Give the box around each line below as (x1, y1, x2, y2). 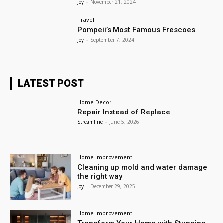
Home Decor (77, 98, 112, 106)
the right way (77, 172, 123, 181)
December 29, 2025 (90, 183, 136, 190)
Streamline (77, 118, 103, 125)
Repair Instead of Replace (77, 107, 171, 116)
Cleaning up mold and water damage (77, 163, 208, 172)
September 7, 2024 (90, 36, 135, 43)
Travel (77, 15, 95, 23)
